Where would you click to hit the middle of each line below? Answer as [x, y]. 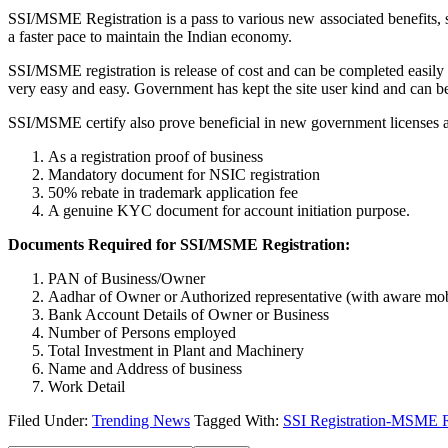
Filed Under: [50, 420]
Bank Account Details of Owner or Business [188, 314]
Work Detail [86, 386]
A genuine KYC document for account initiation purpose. [229, 210]
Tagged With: [238, 420]
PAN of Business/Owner [126, 278]
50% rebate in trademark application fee [173, 192]
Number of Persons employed [142, 332]
